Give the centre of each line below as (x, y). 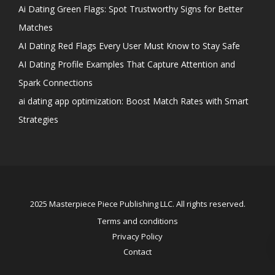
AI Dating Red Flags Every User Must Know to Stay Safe (129, 46)
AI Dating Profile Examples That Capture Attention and (127, 64)
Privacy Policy (137, 237)
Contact (137, 252)
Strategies (38, 120)
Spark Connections (56, 83)
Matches (36, 28)
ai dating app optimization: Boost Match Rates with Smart (134, 101)
